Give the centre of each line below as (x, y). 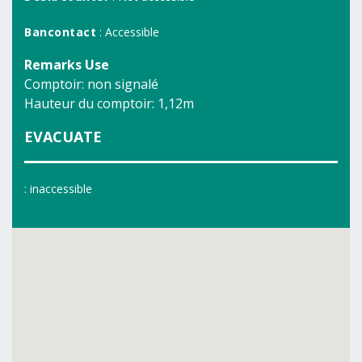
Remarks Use (67, 65)
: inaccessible (58, 189)
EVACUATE (63, 137)
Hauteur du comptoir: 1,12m (109, 103)
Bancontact (60, 32)
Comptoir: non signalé (91, 84)
